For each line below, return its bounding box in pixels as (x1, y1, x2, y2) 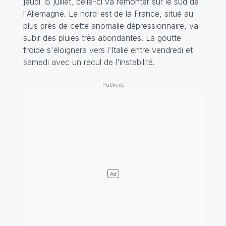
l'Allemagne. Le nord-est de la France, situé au (23, 9, 193, 19)
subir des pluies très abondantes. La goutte (23, 33, 181, 43)
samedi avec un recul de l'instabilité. (23, 57, 155, 68)
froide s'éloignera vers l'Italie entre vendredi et (23, 45, 193, 55)
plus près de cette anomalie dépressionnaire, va (23, 21, 198, 31)
